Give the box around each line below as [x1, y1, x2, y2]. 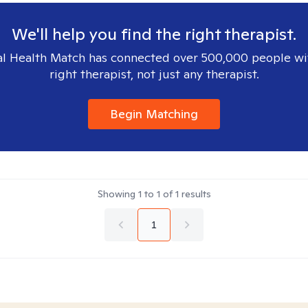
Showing [97, 188, 138, 200]
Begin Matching [110, 106, 198, 122]
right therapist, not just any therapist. [49, 66, 259, 82]
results [178, 188, 211, 200]
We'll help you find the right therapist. [12, 23, 296, 45]
